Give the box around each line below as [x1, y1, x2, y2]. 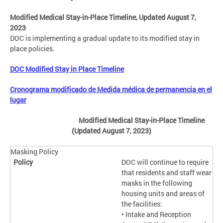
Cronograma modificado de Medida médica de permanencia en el [10, 85, 212, 95]
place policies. [10, 44, 58, 54]
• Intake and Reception [121, 210, 192, 220]
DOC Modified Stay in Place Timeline [10, 64, 124, 74]
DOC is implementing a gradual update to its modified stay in [10, 33, 200, 43]
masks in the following [121, 178, 193, 188]
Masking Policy [10, 147, 58, 157]
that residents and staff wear [121, 168, 212, 178]
